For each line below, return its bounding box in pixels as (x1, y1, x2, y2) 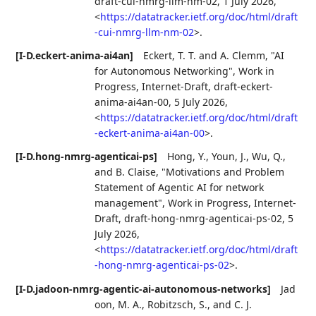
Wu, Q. (252, 150, 284, 164)
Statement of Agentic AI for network (95, 181, 265, 195)
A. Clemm (220, 49, 266, 63)
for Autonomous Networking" (95, 64, 233, 78)
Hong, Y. (167, 150, 207, 164)
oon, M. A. (95, 297, 142, 311)
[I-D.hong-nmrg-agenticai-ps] (16, 150, 158, 164)
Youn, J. (212, 150, 247, 164)
